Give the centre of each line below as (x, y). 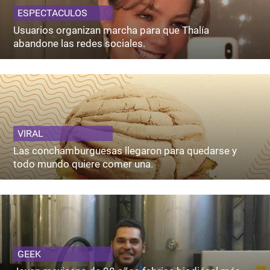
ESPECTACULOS (53, 13)
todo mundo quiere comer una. (83, 164)
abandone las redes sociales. (80, 43)
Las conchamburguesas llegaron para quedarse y (125, 150)
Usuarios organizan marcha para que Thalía (111, 30)
